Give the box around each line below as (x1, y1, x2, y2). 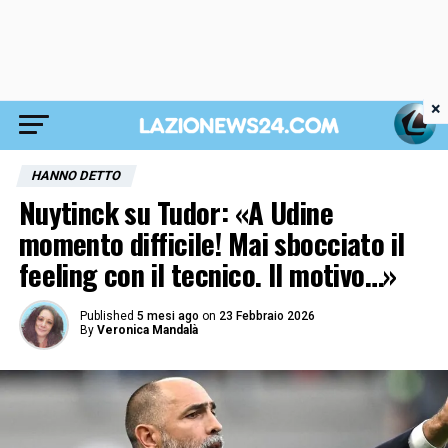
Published (79, 309, 134, 323)
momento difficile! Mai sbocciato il (18, 222, 405, 264)
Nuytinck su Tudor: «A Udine (18, 191, 334, 233)
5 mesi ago (136, 309, 199, 323)
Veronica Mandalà (96, 323, 198, 337)
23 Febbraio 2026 (218, 309, 315, 323)
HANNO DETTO (29, 168, 123, 183)
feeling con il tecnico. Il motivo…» (18, 253, 397, 295)
